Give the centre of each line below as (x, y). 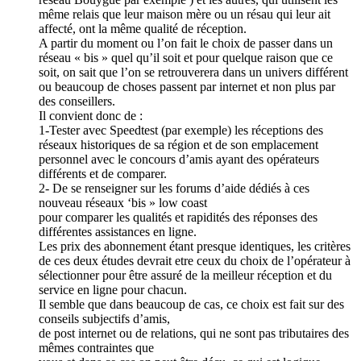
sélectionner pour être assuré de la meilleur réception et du (185, 276)
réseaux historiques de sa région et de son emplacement (178, 145)
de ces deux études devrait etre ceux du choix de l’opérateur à (195, 261)
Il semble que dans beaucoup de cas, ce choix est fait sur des (191, 305)
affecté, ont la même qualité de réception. (143, 29)
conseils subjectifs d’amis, (104, 319)
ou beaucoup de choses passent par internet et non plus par (187, 87)
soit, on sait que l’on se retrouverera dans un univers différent (193, 73)
